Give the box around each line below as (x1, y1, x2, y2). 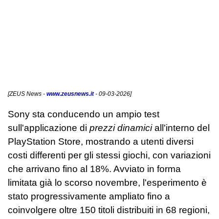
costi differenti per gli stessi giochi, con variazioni (8, 150, 211, 161)
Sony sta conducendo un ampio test (8, 109, 159, 120)
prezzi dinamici (89, 123, 152, 133)
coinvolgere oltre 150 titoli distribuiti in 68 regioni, (8, 205, 210, 216)
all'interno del (152, 123, 210, 133)
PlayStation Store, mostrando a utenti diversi (8, 136, 194, 147)
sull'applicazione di (8, 123, 89, 133)
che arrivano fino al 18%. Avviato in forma (8, 164, 181, 175)
